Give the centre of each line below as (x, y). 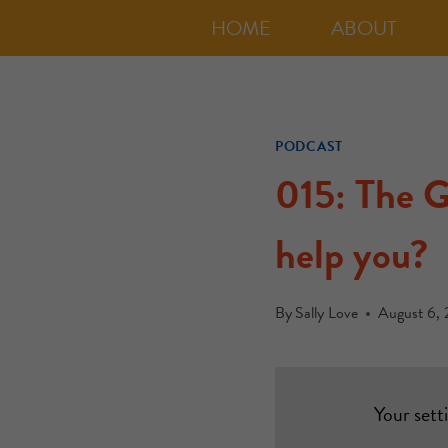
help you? (351, 254)
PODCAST (309, 146)
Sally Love (327, 313)
